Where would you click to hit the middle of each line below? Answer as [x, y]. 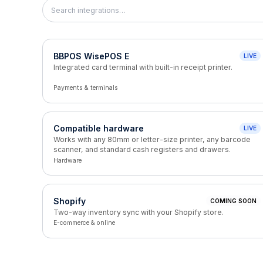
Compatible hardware [98, 128]
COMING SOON [234, 200]
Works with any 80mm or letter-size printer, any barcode [152, 139]
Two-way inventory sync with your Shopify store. [138, 212]
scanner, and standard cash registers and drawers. [142, 149]
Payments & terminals [85, 88]
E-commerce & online [84, 223]
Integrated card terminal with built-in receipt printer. [143, 67]
